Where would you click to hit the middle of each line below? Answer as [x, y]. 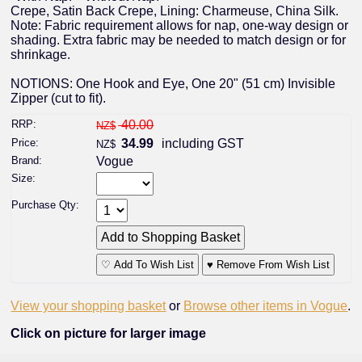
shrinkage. [41, 55]
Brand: [27, 160]
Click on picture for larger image [109, 334]
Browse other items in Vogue [266, 306]
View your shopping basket [88, 306]
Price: [25, 142]
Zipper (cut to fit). [59, 99]
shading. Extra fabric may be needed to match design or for [179, 40]
